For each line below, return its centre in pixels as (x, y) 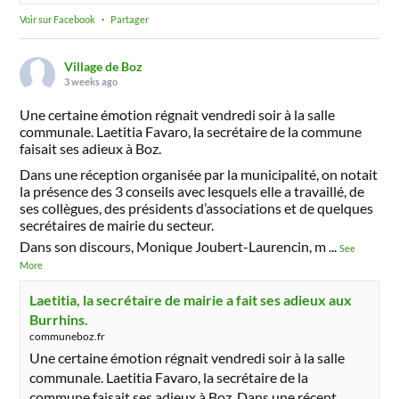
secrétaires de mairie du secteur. (117, 224)
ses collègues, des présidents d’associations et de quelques (197, 208)
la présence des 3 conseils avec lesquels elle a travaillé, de (192, 191)
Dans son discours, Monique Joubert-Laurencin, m (173, 246)
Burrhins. (59, 319)
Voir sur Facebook (58, 19)
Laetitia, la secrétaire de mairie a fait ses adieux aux (191, 299)
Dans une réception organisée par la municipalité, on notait (199, 174)
